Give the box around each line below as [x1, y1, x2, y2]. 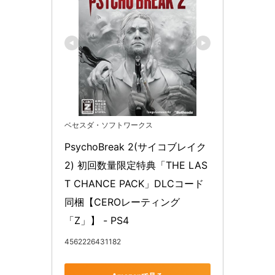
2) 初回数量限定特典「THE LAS [64, 159, 207, 172]
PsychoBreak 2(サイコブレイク [64, 141, 206, 153]
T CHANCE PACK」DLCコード [64, 177, 204, 190]
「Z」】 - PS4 [64, 214, 129, 227]
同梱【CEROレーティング [64, 196, 180, 209]
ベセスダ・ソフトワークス [64, 120, 153, 130]
